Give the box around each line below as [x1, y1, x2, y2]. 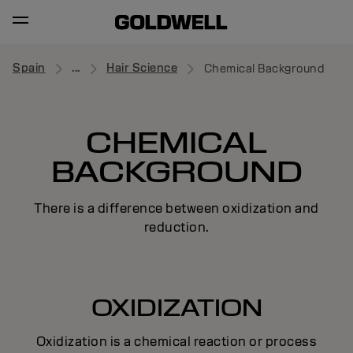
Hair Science [106, 61, 177, 76]
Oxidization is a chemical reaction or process [35, 333, 318, 350]
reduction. [143, 219, 210, 236]
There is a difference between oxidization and [34, 200, 319, 217]
